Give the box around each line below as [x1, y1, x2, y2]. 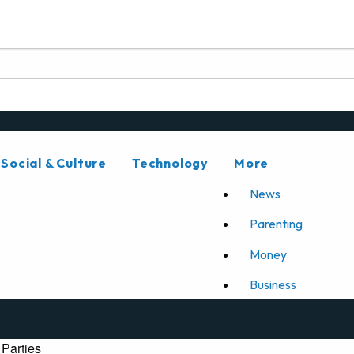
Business [250, 276, 297, 292]
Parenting [250, 216, 303, 232]
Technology [132, 155, 209, 171]
